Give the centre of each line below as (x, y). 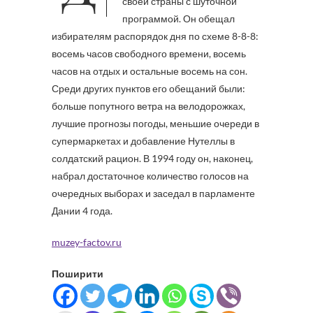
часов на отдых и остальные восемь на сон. (150, 71)
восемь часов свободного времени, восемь (149, 53)
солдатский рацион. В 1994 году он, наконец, (152, 158)
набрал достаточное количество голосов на (150, 176)
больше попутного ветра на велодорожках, (148, 106)
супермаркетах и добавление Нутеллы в (143, 141)
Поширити (78, 274)
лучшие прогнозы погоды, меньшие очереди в (155, 123)
